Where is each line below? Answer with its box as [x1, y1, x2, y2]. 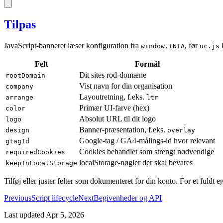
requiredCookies [5, 148, 65, 156]
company [5, 82, 33, 90]
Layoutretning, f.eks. [79, 92, 146, 101]
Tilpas [4, 17, 36, 31]
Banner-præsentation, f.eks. [79, 125, 167, 134]
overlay [167, 126, 195, 134]
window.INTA [141, 42, 185, 50]
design [5, 126, 29, 134]
